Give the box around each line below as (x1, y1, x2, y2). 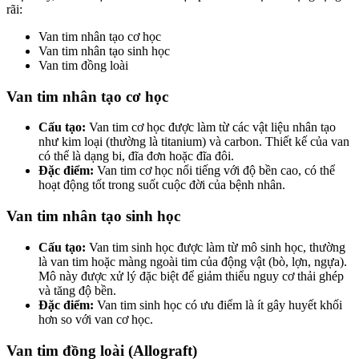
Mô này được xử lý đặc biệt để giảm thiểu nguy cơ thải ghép (38, 268, 344, 283)
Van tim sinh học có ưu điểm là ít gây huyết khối (94, 297, 342, 312)
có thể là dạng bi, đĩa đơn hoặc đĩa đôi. (38, 149, 234, 163)
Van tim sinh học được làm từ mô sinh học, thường (86, 240, 345, 254)
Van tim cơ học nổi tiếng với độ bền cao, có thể (94, 163, 335, 178)
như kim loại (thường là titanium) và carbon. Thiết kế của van (38, 135, 349, 149)
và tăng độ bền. (38, 283, 116, 297)
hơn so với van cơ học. (38, 312, 153, 326)
